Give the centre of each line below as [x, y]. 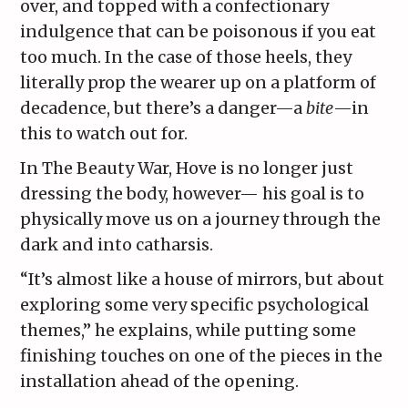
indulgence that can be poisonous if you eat [199, 32]
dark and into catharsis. [117, 245]
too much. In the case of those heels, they [186, 57]
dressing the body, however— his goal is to [193, 194]
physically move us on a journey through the [201, 219]
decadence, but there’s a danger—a [163, 108]
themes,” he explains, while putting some [189, 331]
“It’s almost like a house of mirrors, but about [203, 280]
